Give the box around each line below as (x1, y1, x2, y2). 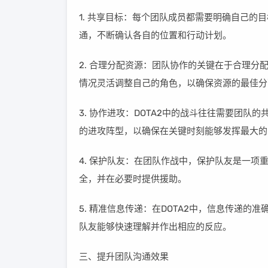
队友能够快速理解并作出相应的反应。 (79, 221, 232, 232)
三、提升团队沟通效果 (79, 251, 169, 262)
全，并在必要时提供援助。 (79, 173, 187, 184)
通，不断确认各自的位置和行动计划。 (79, 30, 232, 41)
